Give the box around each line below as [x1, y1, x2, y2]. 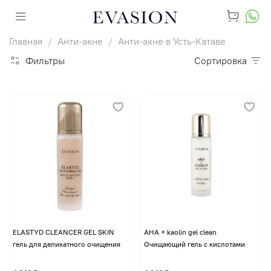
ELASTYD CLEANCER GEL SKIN [12, 227, 114, 237]
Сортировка [201, 54, 247, 67]
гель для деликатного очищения [12, 239, 120, 249]
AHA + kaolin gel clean [143, 227, 217, 237]
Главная [9, 35, 42, 47]
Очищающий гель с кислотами [143, 239, 245, 249]
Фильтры [25, 54, 65, 67]
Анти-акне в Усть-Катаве [118, 35, 226, 47]
